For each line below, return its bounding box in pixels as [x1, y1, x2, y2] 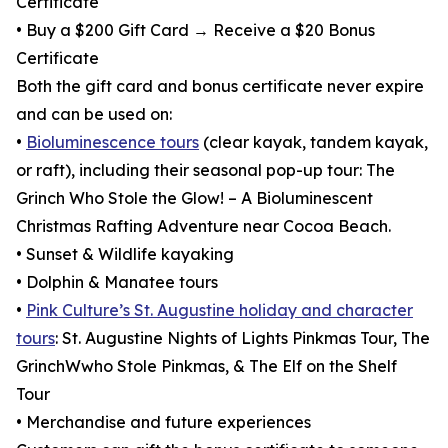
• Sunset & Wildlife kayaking [16, 244, 234, 264]
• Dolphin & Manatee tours [16, 272, 218, 292]
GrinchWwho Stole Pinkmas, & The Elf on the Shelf [16, 356, 397, 376]
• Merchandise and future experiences [16, 412, 311, 432]
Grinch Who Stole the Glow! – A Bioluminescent [16, 188, 373, 208]
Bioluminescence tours [26, 132, 199, 152]
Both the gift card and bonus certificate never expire [16, 76, 424, 96]
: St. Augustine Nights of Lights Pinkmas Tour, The [55, 328, 430, 348]
